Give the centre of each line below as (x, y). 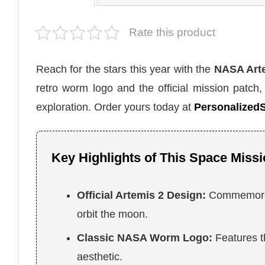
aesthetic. (100, 257)
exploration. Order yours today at (115, 107)
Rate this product (172, 33)
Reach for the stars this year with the (125, 70)
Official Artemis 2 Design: (142, 195)
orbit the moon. (113, 214)
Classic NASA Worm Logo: (145, 238)
